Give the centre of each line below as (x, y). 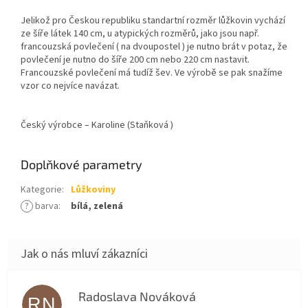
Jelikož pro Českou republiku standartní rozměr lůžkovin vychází (153, 20)
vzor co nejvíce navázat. (71, 86)
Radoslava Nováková (137, 296)
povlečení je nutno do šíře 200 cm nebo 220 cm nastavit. (135, 59)
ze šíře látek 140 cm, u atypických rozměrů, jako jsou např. (140, 33)
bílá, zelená (97, 206)
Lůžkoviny (93, 189)
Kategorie (41, 189)
